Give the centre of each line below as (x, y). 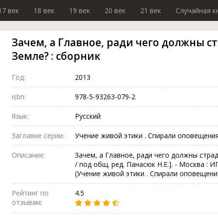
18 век (44, 10)
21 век (151, 10)
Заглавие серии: (38, 136)
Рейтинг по (30, 193)
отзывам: (27, 202)
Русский (88, 116)
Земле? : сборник (56, 56)
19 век (80, 10)
